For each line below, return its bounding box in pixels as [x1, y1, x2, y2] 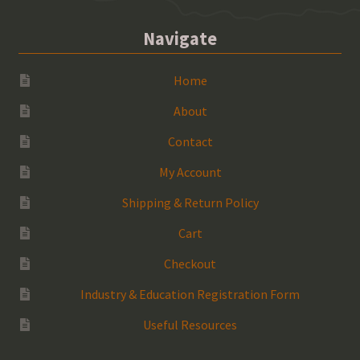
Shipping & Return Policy [121, 194, 259, 211]
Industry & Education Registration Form [80, 286, 301, 303]
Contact [167, 133, 213, 150]
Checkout [164, 256, 217, 272]
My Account [158, 164, 222, 181]
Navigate [143, 27, 217, 50]
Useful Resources [143, 317, 238, 333]
